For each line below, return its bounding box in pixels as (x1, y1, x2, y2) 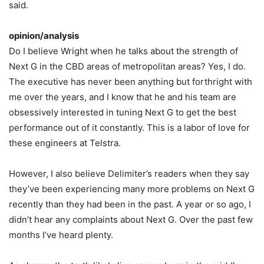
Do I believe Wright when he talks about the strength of (9, 45, 238, 57)
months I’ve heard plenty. (9, 229, 113, 240)
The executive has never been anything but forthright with (9, 76, 252, 87)
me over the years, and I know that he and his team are (9, 91, 236, 103)
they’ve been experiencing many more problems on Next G (9, 183, 255, 194)
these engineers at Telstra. (9, 137, 121, 148)
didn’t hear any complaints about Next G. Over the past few (9, 214, 253, 225)
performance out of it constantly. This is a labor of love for (9, 122, 250, 133)
